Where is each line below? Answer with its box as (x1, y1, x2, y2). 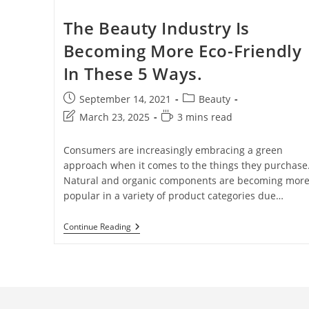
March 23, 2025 (79, 110, 150, 124)
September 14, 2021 (79, 92, 171, 106)
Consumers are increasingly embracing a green (63, 143, 283, 157)
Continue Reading (63, 221, 131, 233)
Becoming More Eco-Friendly (63, 39, 302, 63)
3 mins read (177, 110, 232, 124)
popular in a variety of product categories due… (63, 189, 283, 203)
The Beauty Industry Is (63, 17, 250, 40)
